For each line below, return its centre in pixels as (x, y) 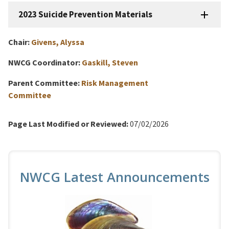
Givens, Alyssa (58, 42)
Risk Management (115, 83)
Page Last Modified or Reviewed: (68, 123)
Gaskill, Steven (110, 62)
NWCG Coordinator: (44, 62)
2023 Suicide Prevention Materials (85, 14)
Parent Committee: (44, 83)
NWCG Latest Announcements (114, 177)
